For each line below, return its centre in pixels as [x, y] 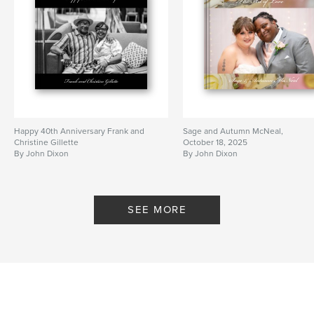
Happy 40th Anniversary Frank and [79, 131]
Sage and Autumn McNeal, [233, 131]
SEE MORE [157, 210]
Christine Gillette [46, 143]
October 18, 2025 [216, 143]
